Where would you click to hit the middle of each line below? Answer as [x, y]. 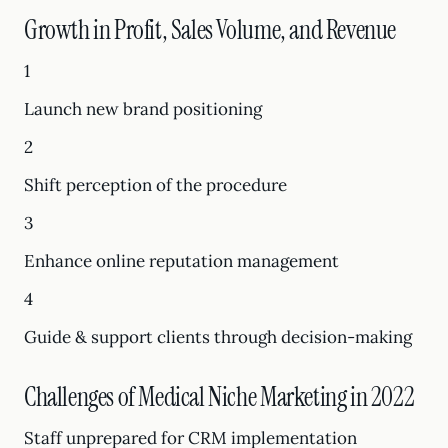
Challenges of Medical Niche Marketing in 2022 [219, 397]
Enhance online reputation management [181, 261]
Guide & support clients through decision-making [218, 337]
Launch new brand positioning [143, 109]
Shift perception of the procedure [155, 185]
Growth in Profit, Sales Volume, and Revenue [210, 30]
